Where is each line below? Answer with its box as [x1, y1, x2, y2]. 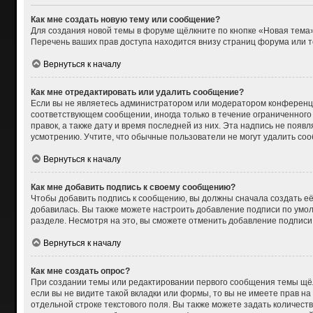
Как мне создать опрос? [30, 265, 130, 276]
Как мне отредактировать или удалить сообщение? [30, 87, 244, 97]
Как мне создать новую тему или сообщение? [30, 14, 220, 24]
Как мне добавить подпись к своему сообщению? [30, 182, 235, 192]
